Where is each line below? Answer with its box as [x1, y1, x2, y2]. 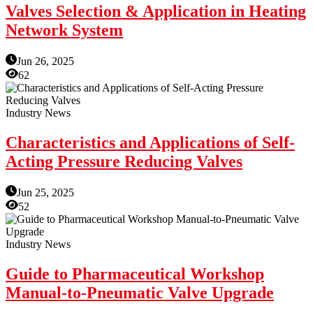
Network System [6, 21, 123, 40]
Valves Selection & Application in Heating [6, 2, 306, 21]
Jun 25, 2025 [17, 186, 74, 198]
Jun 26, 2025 [17, 54, 74, 67]
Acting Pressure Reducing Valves [6, 152, 242, 170]
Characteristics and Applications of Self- [6, 133, 295, 152]
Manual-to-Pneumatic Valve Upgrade [6, 283, 274, 302]
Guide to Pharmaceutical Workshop [6, 264, 264, 283]
